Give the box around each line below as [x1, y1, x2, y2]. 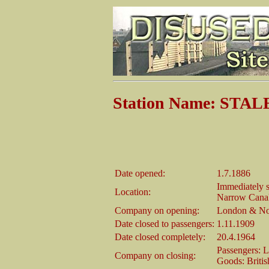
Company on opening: [115, 205, 199, 216]
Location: [115, 186, 151, 197]
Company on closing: [115, 250, 196, 261]
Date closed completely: [115, 231, 205, 242]
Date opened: [115, 168, 165, 178]
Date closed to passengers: [115, 218, 214, 229]
